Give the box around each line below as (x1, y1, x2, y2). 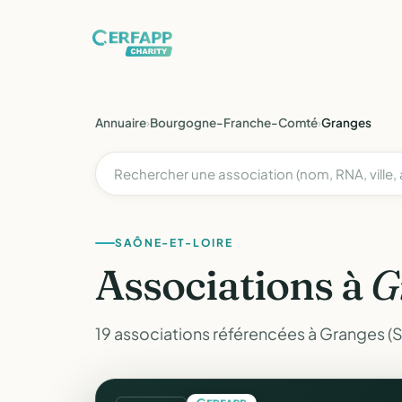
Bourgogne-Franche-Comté (150, 115, 318, 130)
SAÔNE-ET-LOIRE (115, 236, 233, 249)
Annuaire (95, 115, 146, 130)
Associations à (95, 259, 371, 310)
